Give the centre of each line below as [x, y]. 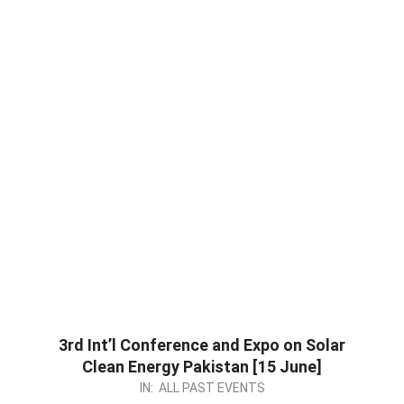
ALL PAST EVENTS [211, 388]
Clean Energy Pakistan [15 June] [202, 367]
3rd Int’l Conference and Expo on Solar [202, 345]
